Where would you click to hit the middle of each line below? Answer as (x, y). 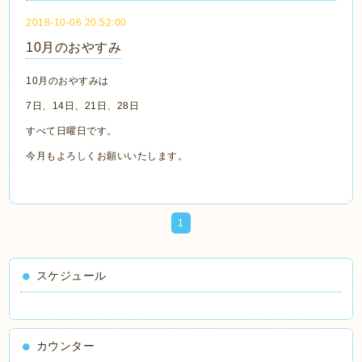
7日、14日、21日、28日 (83, 106)
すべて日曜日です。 (72, 131)
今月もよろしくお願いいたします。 (107, 156)
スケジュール (71, 276)
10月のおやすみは (67, 81)
